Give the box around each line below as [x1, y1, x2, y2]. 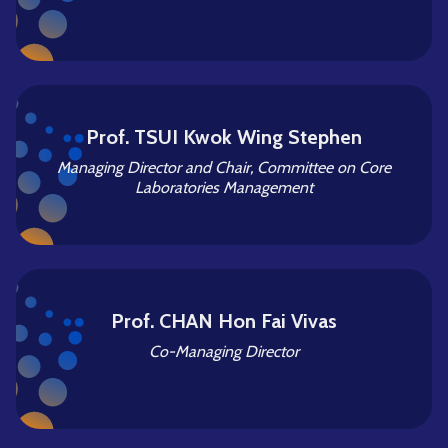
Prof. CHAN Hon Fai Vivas [111, 309, 337, 333]
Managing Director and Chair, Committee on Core [57, 158, 391, 177]
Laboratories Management [135, 178, 313, 197]
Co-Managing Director [149, 342, 299, 361]
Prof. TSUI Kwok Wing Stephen [86, 125, 362, 149]
